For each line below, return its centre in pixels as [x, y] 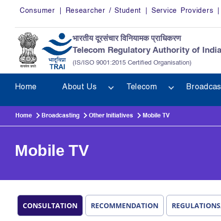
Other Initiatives [110, 116]
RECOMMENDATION [125, 205]
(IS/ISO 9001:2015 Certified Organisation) [132, 63]
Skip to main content [45, 6]
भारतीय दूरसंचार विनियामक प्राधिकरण [127, 39]
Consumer [37, 11]
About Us [79, 87]
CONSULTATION [50, 205]
